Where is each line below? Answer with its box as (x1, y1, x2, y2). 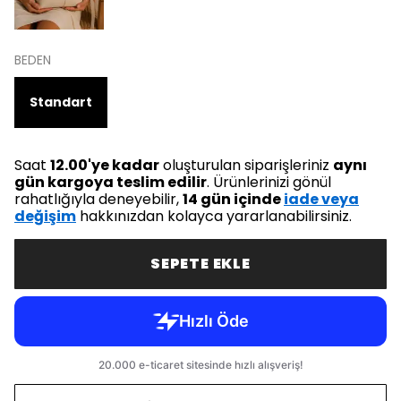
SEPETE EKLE (150, 253, 251, 274)
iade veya (284, 189, 359, 209)
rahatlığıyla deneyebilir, (14, 189, 183, 209)
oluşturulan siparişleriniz (159, 155, 333, 175)
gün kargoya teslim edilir (14, 172, 207, 192)
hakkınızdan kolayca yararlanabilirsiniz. (76, 206, 352, 226)
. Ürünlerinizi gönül (207, 172, 331, 192)
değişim (14, 206, 76, 226)
